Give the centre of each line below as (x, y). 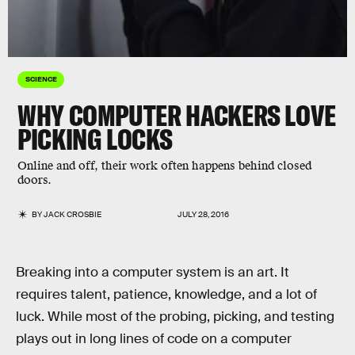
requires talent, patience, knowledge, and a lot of (166, 294)
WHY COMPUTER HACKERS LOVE (177, 115)
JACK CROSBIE (73, 214)
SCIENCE (41, 78)
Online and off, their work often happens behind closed (164, 166)
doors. (36, 180)
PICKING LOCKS (95, 139)
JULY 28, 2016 (203, 214)
